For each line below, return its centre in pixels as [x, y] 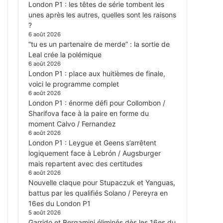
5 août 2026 [45, 213]
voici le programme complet [74, 84]
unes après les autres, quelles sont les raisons [102, 15]
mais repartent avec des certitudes [85, 164]
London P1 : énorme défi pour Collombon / [97, 103]
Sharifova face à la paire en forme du [89, 113]
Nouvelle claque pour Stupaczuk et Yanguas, [102, 183]
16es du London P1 [59, 204]
